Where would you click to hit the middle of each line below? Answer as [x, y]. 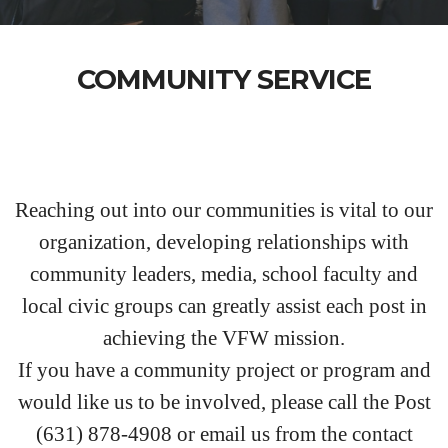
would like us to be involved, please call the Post [224, 402]
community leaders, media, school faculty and [224, 274]
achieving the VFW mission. [224, 338]
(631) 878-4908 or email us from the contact [224, 434]
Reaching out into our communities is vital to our [224, 210]
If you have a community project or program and [224, 370]
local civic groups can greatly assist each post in [224, 306]
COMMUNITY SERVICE [224, 79]
